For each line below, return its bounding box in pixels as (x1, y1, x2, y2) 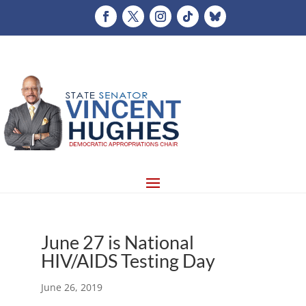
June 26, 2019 (40, 280, 102, 294)
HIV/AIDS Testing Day (40, 249, 215, 272)
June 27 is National (40, 230, 194, 253)
